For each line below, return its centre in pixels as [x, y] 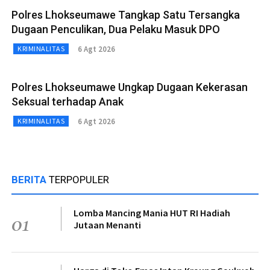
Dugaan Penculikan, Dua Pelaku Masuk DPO [116, 30]
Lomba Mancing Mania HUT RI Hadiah [152, 213]
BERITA [30, 180]
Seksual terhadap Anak [67, 102]
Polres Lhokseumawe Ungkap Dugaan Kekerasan [130, 87]
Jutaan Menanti [107, 225]
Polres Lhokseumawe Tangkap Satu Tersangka [126, 15]
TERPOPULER [79, 180]
